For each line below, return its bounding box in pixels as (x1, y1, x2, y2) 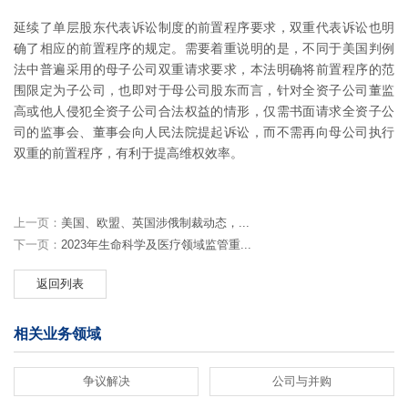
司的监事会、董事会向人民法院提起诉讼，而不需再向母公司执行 (14, 124, 394, 139)
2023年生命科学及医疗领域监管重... (61, 237, 251, 251)
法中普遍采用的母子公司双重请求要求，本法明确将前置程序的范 (14, 61, 394, 76)
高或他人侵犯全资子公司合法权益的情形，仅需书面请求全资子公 (14, 103, 394, 118)
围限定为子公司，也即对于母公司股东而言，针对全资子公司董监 (14, 82, 394, 97)
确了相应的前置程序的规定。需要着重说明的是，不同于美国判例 (14, 40, 394, 56)
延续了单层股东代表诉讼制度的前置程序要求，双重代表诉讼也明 (14, 19, 394, 35)
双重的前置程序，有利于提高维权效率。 (14, 145, 243, 160)
